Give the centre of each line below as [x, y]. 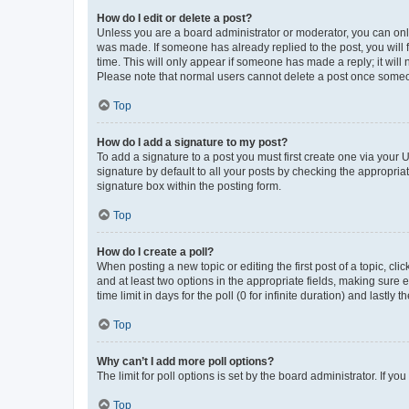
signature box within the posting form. [189, 186]
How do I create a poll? [155, 252]
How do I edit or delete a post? [174, 18]
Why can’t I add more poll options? [185, 361]
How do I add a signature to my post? [192, 142]
